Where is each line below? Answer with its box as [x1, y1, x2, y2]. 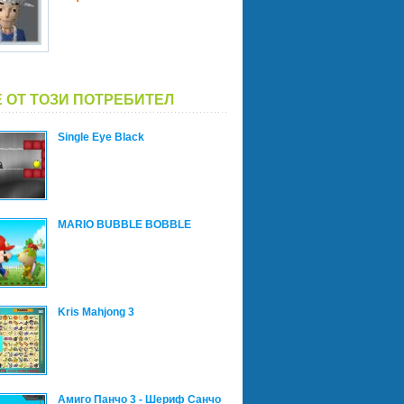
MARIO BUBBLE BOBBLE [57, 218, 191, 231]
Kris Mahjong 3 [57, 306, 134, 318]
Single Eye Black [57, 131, 144, 143]
